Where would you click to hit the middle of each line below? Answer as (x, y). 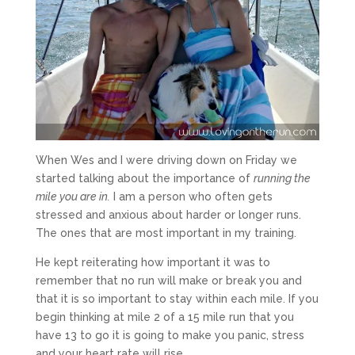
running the (282, 178)
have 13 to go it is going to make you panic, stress (170, 335)
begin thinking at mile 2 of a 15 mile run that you (164, 317)
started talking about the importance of (144, 178)
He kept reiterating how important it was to (153, 262)
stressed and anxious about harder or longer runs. (168, 214)
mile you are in (71, 196)
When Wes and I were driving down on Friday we (166, 160)
